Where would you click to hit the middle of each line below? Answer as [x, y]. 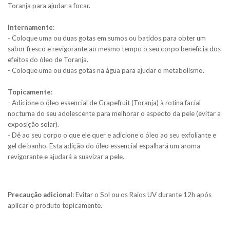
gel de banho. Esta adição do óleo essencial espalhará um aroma [104, 146]
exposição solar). [33, 124]
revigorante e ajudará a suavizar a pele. [66, 157]
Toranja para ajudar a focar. [49, 6]
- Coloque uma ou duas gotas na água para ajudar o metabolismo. [106, 71]
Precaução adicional [40, 195]
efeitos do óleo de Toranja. [48, 60]
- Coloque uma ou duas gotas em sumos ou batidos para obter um [107, 38]
